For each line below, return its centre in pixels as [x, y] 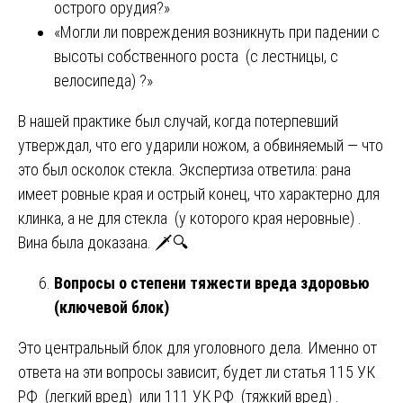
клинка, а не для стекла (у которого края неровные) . [190, 218]
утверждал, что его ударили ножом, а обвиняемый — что [201, 145]
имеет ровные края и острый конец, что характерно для [199, 193]
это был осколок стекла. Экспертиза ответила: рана [184, 169]
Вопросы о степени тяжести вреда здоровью [212, 282]
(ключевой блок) [112, 307]
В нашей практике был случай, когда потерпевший [178, 121]
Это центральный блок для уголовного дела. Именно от [197, 347]
